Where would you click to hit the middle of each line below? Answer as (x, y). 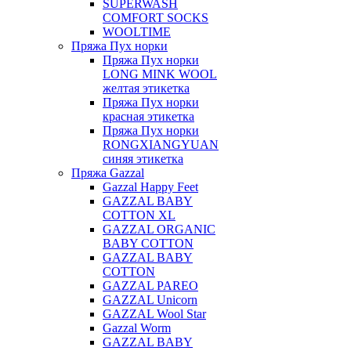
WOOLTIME (137, 32)
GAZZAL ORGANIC (159, 229)
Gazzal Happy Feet (150, 187)
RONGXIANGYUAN (161, 145)
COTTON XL (139, 215)
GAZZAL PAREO (150, 286)
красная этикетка (148, 116)
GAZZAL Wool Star (154, 314)
